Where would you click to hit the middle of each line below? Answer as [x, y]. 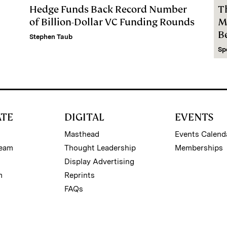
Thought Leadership [100, 148]
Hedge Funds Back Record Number [108, 9]
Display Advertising [99, 161]
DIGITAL [84, 117]
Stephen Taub [51, 36]
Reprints [79, 175]
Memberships [199, 148]
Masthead [82, 134]
